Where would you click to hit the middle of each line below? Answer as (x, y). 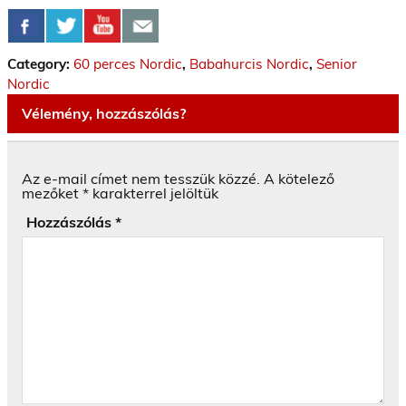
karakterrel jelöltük (154, 193)
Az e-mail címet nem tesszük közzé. (141, 179)
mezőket (52, 193)
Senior (337, 64)
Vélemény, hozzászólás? (104, 113)
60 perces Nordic (128, 64)
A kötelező (299, 179)
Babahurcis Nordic (249, 64)
